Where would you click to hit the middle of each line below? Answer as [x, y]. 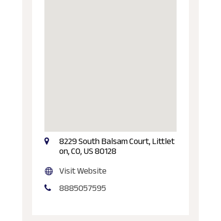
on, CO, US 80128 [88, 151]
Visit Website [83, 171]
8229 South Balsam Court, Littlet [117, 141]
